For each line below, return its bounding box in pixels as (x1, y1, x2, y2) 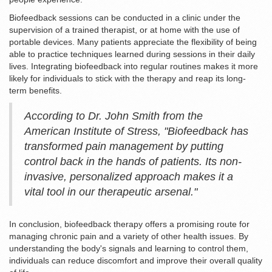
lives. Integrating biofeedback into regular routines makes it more (9, 61, 258, 72)
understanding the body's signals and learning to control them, (9, 243, 248, 254)
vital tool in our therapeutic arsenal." (24, 186, 197, 199)
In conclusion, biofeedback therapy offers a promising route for (9, 219, 250, 229)
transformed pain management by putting (24, 140, 223, 153)
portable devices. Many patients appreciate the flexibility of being (9, 37, 257, 47)
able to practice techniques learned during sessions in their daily (9, 49, 255, 59)
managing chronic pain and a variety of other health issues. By (9, 231, 248, 242)
